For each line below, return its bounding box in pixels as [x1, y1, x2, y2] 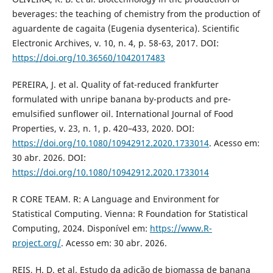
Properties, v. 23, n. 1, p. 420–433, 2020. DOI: [12, 122, 194, 134]
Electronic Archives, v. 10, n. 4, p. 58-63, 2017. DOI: [12, 37, 219, 49]
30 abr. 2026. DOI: [12, 151, 86, 163]
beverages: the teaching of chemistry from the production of [12, 7, 260, 19]
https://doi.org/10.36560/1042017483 [12, 51, 165, 63]
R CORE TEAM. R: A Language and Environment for [12, 193, 219, 205]
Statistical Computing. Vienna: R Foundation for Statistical [12, 207, 248, 219]
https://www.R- [149, 222, 212, 234]
